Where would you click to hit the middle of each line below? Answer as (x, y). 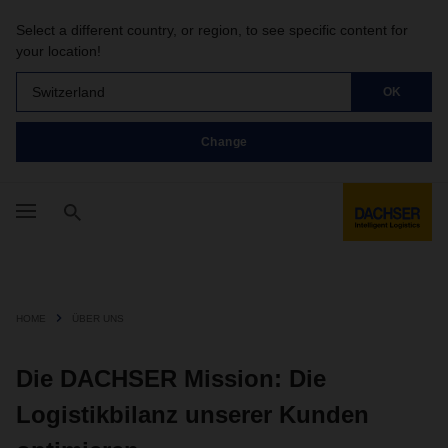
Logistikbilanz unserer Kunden (192, 414)
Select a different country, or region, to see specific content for (212, 30)
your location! (58, 51)
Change (224, 141)
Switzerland (68, 91)
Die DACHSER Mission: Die (171, 378)
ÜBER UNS (98, 318)
